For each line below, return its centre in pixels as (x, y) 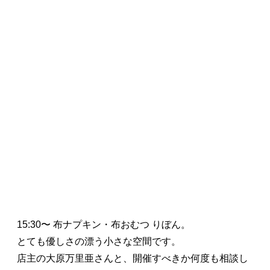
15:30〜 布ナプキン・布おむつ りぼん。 (104, 224)
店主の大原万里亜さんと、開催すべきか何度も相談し (133, 258)
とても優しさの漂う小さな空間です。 (99, 241)
